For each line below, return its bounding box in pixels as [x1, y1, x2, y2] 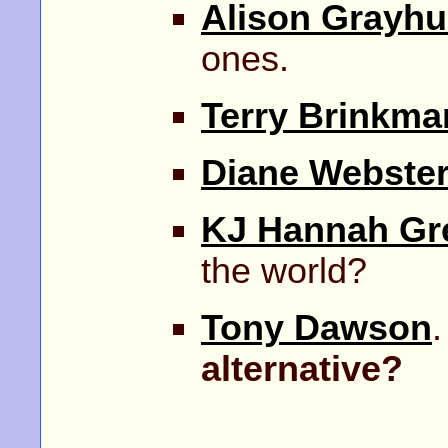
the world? [201, 250, 367, 291]
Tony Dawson [201, 307, 432, 348]
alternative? [201, 348, 403, 389]
